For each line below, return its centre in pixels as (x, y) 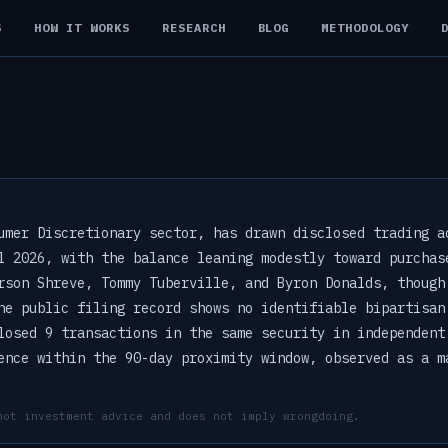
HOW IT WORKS (82, 27)
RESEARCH (193, 27)
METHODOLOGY (365, 27)
